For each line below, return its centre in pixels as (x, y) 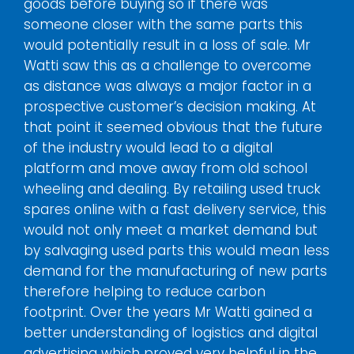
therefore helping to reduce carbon (145, 291)
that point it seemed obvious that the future (173, 127)
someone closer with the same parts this (163, 24)
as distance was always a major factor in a (168, 86)
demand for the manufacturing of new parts (175, 271)
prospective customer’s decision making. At (170, 106)
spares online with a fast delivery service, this (175, 209)
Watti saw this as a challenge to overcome (168, 65)
